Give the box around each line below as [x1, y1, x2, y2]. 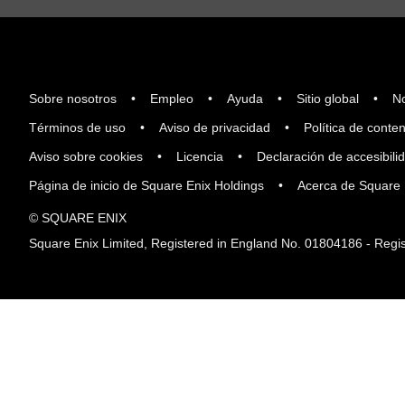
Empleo [150, 91, 193, 106]
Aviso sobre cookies [29, 149, 143, 164]
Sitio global [297, 91, 359, 106]
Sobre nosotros [29, 91, 117, 106]
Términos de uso [29, 120, 126, 135]
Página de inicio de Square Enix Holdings [29, 178, 264, 193]
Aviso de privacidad [159, 120, 270, 135]
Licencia [176, 149, 223, 164]
